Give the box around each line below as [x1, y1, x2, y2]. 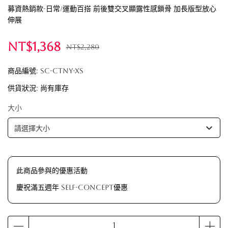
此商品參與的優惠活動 [16, 166, 88, 175]
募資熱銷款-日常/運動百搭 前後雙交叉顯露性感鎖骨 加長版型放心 [8, 5, 216, 13]
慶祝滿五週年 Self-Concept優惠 [16, 183, 128, 191]
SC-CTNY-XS [40, 67, 83, 75]
